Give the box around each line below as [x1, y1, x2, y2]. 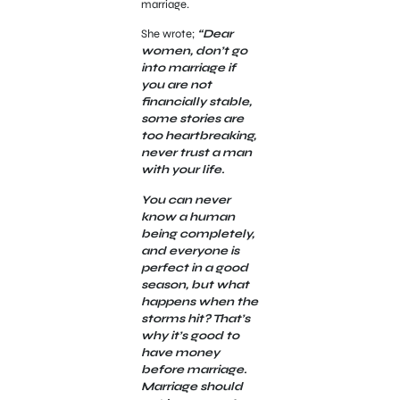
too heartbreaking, [140, 129, 256, 144]
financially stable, [140, 95, 252, 110]
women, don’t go [140, 44, 247, 59]
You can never [140, 192, 230, 207]
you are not [140, 78, 212, 93]
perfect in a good [140, 260, 248, 275]
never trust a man [140, 146, 252, 161]
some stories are [140, 112, 244, 127]
